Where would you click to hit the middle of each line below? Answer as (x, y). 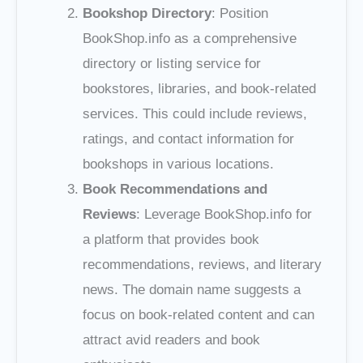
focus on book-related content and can (199, 315)
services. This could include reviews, (195, 114)
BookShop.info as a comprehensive (190, 39)
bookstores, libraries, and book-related (199, 89)
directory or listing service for (172, 64)
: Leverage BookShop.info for (224, 215)
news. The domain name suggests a (192, 290)
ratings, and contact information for (188, 139)
